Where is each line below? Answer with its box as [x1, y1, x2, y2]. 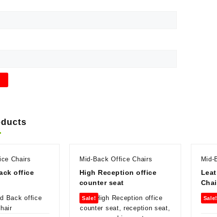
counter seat [79, 178, 124, 186]
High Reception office [79, 168, 157, 176]
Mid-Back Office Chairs [79, 155, 153, 163]
